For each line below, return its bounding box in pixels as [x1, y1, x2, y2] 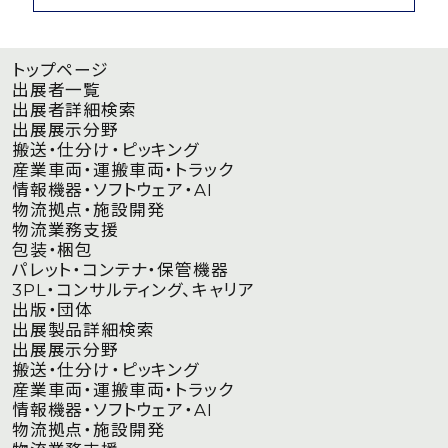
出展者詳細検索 [11, 100, 137, 121]
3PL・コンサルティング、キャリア [11, 280, 256, 301]
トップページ [11, 60, 109, 81]
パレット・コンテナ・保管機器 [11, 260, 229, 281]
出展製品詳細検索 [11, 320, 155, 341]
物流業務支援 [11, 220, 119, 241]
